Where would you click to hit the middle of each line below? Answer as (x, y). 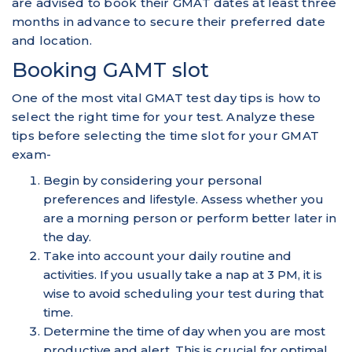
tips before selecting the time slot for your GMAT (166, 135)
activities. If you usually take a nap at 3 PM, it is (183, 274)
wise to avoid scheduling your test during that (183, 293)
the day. (67, 236)
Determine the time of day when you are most (184, 331)
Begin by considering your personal (153, 180)
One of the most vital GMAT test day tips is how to (167, 97)
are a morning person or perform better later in (190, 218)
